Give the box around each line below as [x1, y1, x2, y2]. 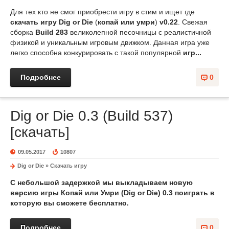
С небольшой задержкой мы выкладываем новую [10, 178, 193, 187]
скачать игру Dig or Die [10, 18, 93, 26]
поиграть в [173, 189, 215, 197]
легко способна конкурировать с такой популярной [10, 49, 183, 57]
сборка [10, 28, 35, 36]
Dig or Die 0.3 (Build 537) [10, 108, 173, 124]
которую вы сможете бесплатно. [10, 199, 129, 207]
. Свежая [178, 18, 208, 26]
